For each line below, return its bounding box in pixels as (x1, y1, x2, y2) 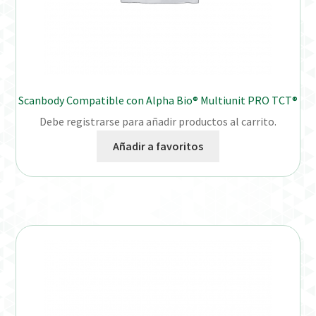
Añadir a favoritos (113, 139, 203, 154)
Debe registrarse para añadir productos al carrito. (39, 114, 276, 129)
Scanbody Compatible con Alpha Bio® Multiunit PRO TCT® (18, 92, 298, 107)
